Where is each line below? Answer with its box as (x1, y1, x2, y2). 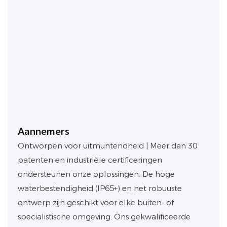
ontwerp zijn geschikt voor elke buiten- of (18, 198, 174, 208)
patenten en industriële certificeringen (18, 155, 162, 165)
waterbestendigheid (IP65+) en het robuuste (18, 183, 182, 194)
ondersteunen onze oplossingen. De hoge (18, 169, 175, 179)
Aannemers (18, 123, 69, 137)
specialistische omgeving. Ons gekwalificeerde (18, 212, 191, 222)
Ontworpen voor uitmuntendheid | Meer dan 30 (18, 141, 197, 151)
